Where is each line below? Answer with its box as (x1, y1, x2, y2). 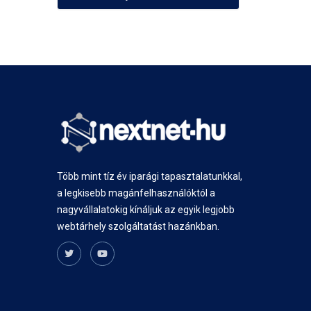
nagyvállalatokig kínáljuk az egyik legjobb (57, 204, 235, 215)
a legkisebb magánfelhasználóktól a (57, 187, 216, 199)
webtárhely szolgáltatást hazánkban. (57, 221, 220, 232)
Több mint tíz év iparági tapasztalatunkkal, (57, 171, 243, 182)
